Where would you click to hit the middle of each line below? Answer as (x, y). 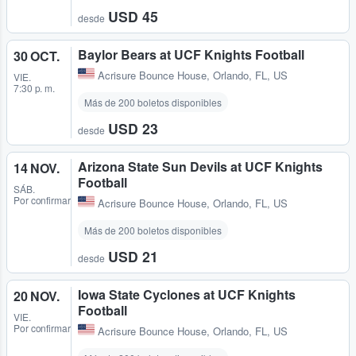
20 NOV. (37, 296)
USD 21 (133, 256)
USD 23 (133, 128)
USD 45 (133, 16)
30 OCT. (37, 56)
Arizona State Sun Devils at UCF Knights (200, 166)
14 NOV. (37, 168)
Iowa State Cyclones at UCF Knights (187, 294)
